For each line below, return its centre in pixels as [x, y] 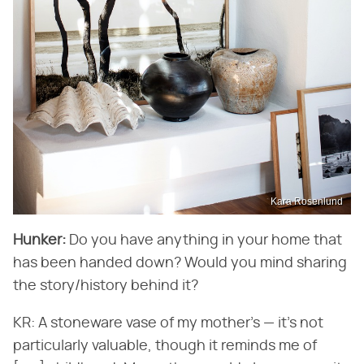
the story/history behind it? [106, 286]
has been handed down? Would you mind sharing [180, 263]
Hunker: [39, 240]
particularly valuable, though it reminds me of [165, 346]
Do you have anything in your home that [204, 240]
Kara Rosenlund [307, 201]
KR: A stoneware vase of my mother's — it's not [168, 323]
